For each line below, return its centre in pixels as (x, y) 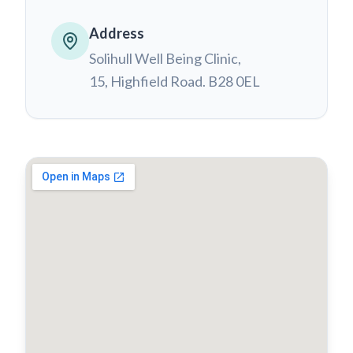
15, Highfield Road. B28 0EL (175, 81)
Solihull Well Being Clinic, (165, 58)
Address (117, 33)
